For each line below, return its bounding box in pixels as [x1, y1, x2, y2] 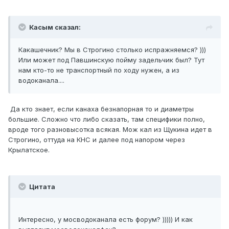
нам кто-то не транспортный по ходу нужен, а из [18, 66, 179, 75]
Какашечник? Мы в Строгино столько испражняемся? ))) [18, 45, 206, 54]
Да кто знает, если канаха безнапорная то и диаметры [8, 105, 194, 113]
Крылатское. [8, 146, 52, 154]
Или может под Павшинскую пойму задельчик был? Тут [18, 56, 204, 64]
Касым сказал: [29, 23, 81, 32]
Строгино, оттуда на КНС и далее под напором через [8, 135, 185, 144]
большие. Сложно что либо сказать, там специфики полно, [8, 115, 205, 124]
